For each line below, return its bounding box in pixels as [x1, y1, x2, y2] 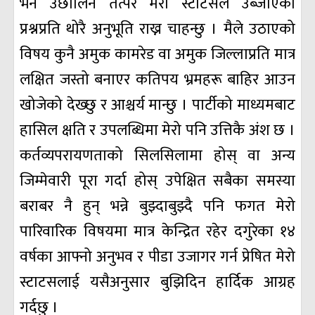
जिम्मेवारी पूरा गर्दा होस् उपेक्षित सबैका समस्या [20, 168, 295, 195]
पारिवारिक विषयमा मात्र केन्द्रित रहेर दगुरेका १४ [20, 219, 295, 245]
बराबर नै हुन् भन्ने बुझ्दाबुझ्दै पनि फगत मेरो [20, 193, 295, 220]
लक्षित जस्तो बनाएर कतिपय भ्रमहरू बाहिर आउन [20, 67, 295, 94]
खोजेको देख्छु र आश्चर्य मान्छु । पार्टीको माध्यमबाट [20, 92, 295, 119]
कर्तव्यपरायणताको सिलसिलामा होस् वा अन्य [20, 143, 295, 169]
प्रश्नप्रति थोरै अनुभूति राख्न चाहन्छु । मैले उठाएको [20, 16, 295, 43]
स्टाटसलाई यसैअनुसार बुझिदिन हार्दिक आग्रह [20, 269, 295, 296]
